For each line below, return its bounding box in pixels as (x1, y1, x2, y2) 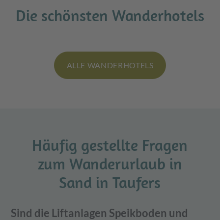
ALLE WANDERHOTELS (66, 60, 154, 70)
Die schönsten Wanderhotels (16, 5, 204, 26)
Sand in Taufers (59, 172, 161, 192)
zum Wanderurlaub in (37, 154, 182, 174)
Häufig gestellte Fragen (32, 135, 188, 155)
